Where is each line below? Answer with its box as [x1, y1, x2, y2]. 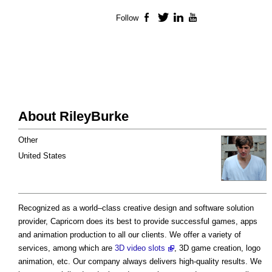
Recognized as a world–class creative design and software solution [18, 203, 254, 213]
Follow [116, 13, 138, 23]
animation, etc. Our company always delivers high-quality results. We [18, 257, 262, 267]
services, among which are [18, 243, 115, 253]
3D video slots [115, 243, 165, 253]
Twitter [169, 13, 194, 23]
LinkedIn [184, 13, 217, 23]
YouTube [199, 13, 232, 23]
